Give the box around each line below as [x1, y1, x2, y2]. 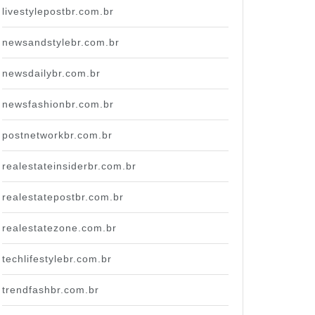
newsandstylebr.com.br [2, 36, 120, 48]
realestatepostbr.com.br [2, 191, 124, 202]
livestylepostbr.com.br [2, 5, 114, 17]
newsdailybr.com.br [2, 67, 101, 79]
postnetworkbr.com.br [2, 129, 112, 141]
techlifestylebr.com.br [2, 252, 112, 264]
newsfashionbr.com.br [2, 98, 114, 110]
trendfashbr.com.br [2, 283, 99, 295]
